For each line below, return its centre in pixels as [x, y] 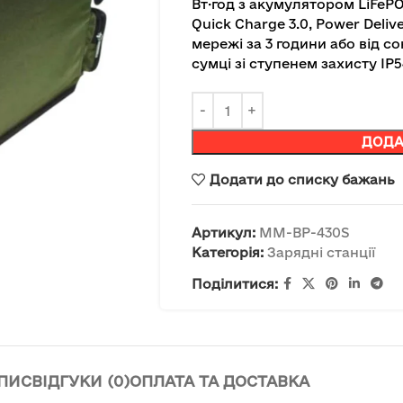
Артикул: [225, 233]
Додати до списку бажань [302, 179]
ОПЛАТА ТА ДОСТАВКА [219, 381]
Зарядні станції [321, 252]
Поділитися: [234, 283]
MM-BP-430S [304, 233]
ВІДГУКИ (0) [80, 381]
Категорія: [227, 252]
